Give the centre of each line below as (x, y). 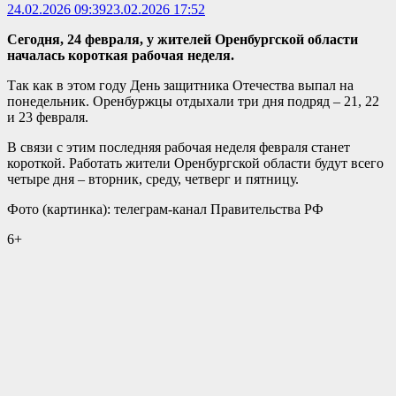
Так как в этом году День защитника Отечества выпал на (180, 85)
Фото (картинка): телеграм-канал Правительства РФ (165, 209)
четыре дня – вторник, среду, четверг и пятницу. (153, 179)
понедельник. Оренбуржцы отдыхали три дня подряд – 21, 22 (193, 101)
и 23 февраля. (48, 117)
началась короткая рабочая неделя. (121, 55)
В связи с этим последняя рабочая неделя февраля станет (179, 147)
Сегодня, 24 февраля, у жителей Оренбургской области (183, 39)
